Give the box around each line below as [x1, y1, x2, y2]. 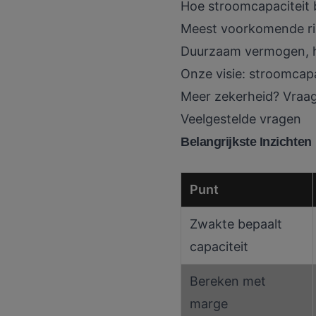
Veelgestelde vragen [181, 111, 301, 127]
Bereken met [190, 274, 266, 289]
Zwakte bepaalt [190, 217, 282, 232]
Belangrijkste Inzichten [181, 135, 312, 150]
